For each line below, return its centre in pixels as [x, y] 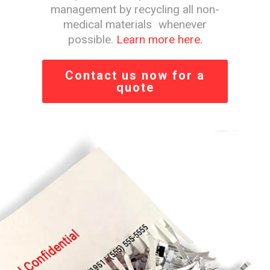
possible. [92, 40]
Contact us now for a [135, 76]
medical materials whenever [135, 25]
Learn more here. [159, 40]
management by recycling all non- [135, 10]
